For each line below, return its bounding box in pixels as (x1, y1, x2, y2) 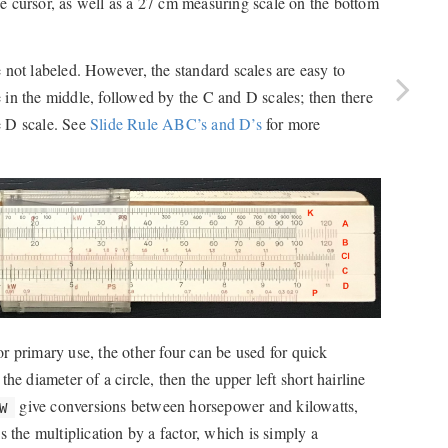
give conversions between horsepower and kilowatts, (15, 395, 359, 417)
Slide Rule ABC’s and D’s (90, 113, 262, 135)
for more (261, 113, 321, 135)
